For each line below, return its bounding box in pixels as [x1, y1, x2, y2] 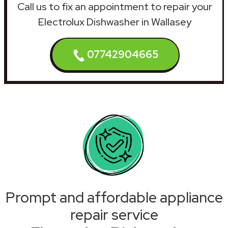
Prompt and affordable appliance [5, 187, 223, 207]
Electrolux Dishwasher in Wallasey [38, 15, 191, 28]
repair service [70, 205, 158, 224]
